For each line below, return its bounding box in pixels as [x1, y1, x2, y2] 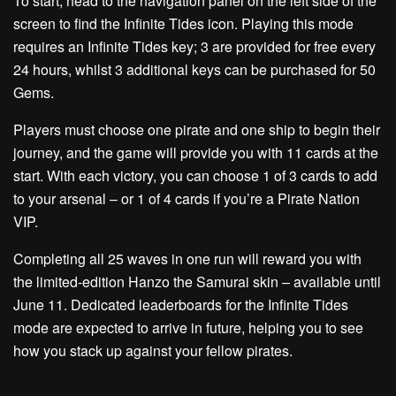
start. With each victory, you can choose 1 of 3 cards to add [13, 165, 377, 187]
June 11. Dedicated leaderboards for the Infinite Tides [13, 294, 348, 316]
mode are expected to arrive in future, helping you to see [13, 317, 363, 339]
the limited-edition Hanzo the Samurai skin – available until [13, 271, 381, 293]
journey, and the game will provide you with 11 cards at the [13, 142, 378, 164]
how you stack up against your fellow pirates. [13, 340, 293, 362]
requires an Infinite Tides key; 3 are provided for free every [13, 36, 376, 57]
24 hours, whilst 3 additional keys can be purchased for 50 [13, 59, 376, 80]
